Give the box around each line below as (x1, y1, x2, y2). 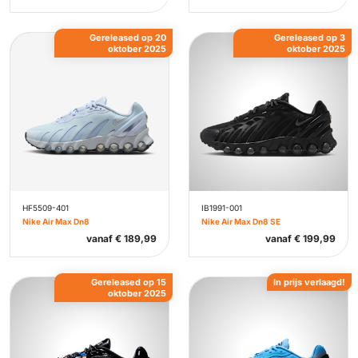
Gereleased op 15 (91, 276, 166, 288)
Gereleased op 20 (89, 32, 166, 43)
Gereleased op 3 (274, 32, 345, 43)
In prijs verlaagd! (273, 276, 345, 288)
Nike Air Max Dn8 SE (201, 217, 280, 226)
